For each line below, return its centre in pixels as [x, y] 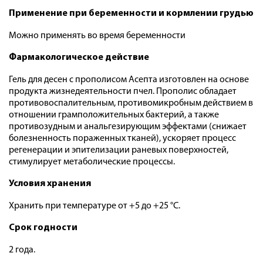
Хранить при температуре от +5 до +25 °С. [95, 206]
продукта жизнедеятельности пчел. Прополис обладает [123, 92]
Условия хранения [50, 184]
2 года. [22, 250]
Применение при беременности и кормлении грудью [131, 14]
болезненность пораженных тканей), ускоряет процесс [122, 139]
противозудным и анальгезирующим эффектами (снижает [128, 127]
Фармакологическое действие [79, 58]
